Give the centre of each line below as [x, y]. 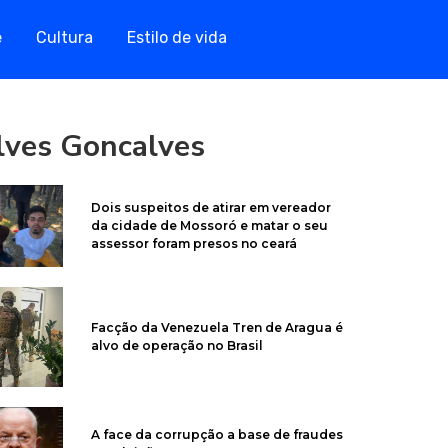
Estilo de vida [177, 37]
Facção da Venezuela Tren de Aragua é [217, 327]
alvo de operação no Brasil [177, 345]
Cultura [64, 37]
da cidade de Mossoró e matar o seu [210, 225]
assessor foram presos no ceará [194, 243]
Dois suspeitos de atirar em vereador [211, 207]
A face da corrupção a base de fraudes [217, 435]
